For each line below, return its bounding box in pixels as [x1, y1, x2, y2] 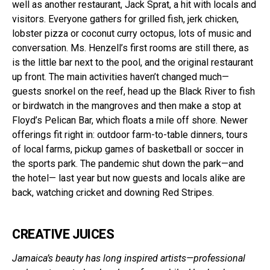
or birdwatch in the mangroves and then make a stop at [12, 100, 241, 111]
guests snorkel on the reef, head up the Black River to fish [12, 86, 255, 97]
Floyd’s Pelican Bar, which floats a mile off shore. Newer [12, 115, 248, 126]
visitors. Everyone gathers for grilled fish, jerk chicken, [12, 13, 239, 25]
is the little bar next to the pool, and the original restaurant [12, 57, 253, 68]
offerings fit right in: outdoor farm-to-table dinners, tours [12, 129, 248, 140]
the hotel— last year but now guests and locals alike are [12, 172, 245, 184]
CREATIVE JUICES [12, 227, 115, 242]
